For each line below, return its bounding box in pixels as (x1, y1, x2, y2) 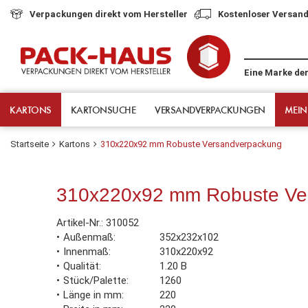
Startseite (10, 139, 49, 149)
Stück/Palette (63, 274, 126, 287)
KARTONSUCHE (70, 103, 135, 115)
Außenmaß (63, 230, 113, 243)
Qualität (63, 259, 99, 272)
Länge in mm (63, 288, 122, 301)
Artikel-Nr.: (56, 216, 106, 229)
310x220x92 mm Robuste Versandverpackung (100, 139, 282, 149)
